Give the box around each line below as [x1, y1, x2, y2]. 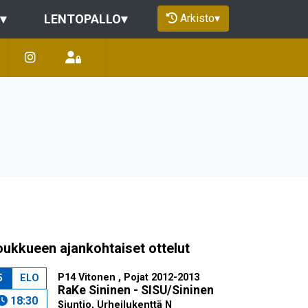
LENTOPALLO [44, 12, 121, 26]
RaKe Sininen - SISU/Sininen [57, 283, 214, 297]
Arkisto [180, 11, 214, 25]
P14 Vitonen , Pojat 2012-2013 [57, 272, 199, 283]
